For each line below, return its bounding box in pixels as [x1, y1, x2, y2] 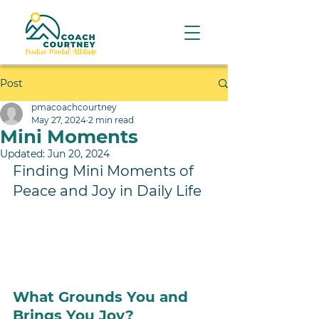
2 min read [88, 115, 134, 125]
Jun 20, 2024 [48, 147, 110, 160]
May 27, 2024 [31, 115, 86, 125]
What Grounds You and [13, 288, 192, 305]
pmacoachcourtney [31, 102, 117, 113]
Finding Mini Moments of [13, 162, 197, 179]
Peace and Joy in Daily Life [13, 182, 202, 199]
